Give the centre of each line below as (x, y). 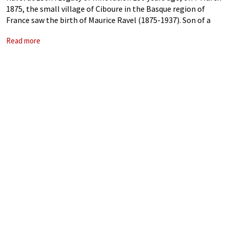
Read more (23, 41)
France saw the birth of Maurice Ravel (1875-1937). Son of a (108, 20)
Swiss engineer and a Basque (55, 31)
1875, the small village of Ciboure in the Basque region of (106, 9)
